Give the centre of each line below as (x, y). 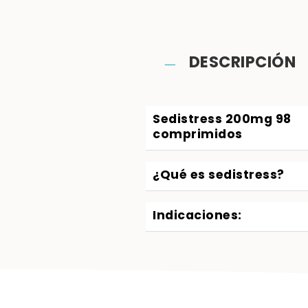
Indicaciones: (197, 216)
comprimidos (198, 135)
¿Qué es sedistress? (219, 176)
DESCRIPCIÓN (242, 63)
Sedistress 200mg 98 (222, 120)
